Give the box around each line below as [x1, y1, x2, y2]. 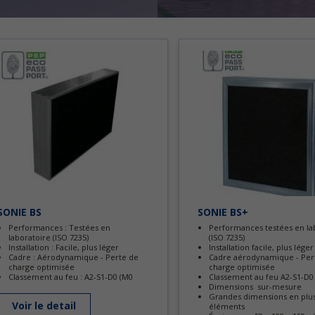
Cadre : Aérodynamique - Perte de [8, 251, 139, 262]
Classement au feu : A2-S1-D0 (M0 [8, 271, 133, 282]
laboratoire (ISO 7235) [8, 231, 89, 243]
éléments [209, 300, 245, 311]
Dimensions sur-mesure [209, 281, 302, 292]
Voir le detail [12, 298, 76, 312]
